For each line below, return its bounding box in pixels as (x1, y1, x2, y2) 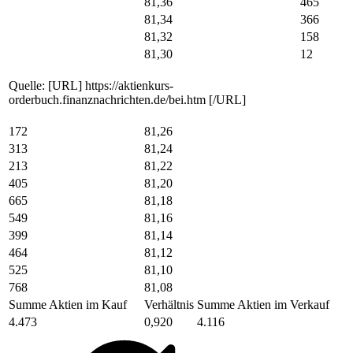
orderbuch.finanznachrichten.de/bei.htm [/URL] (9, 92, 246, 106)
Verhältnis (144, 297, 194, 311)
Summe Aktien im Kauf (9, 297, 127, 311)
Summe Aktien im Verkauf (197, 297, 329, 311)
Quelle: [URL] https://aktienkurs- (9, 78, 173, 92)
